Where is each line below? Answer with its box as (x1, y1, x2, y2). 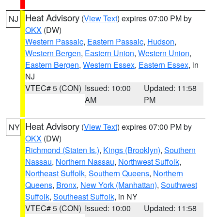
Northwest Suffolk (118, 156, 179, 167)
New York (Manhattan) (80, 179, 157, 190)
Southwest (161, 179, 197, 190)
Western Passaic (25, 36, 83, 47)
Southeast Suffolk (53, 191, 114, 202)
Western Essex (83, 59, 135, 70)
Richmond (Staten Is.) (25, 144, 99, 155)
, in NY (114, 191, 138, 202)
